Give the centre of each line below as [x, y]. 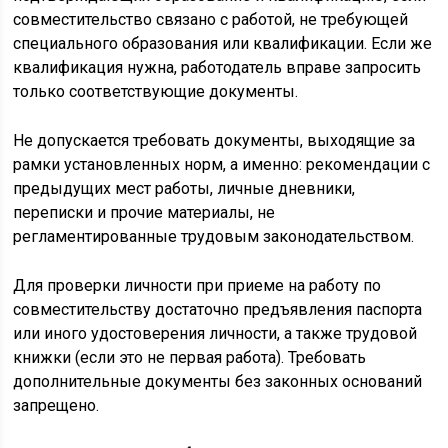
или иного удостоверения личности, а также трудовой [215, 333]
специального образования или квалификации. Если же [223, 43]
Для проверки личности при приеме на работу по [197, 285]
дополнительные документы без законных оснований [218, 381]
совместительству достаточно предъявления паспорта [218, 309]
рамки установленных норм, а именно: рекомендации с [222, 164]
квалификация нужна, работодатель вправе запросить [217, 67]
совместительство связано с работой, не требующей [211, 19]
